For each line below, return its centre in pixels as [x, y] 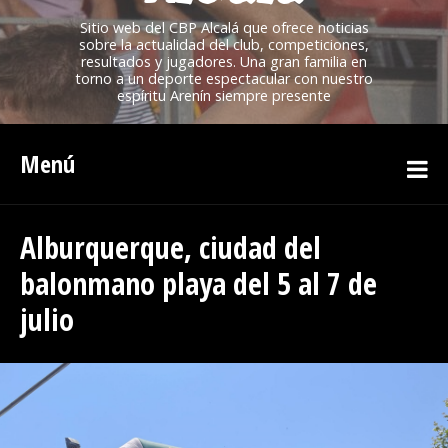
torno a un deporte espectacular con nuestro [224, 78]
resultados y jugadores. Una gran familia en [224, 61]
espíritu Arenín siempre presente [224, 95]
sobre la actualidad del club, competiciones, [224, 44]
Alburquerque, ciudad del [170, 247]
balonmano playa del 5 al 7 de [198, 283]
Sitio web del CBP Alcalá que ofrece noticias [224, 27]
